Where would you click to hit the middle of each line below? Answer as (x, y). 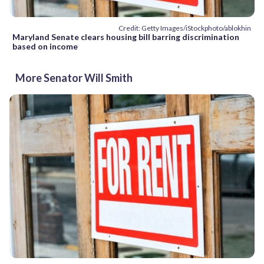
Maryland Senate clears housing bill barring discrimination (126, 37)
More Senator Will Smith (74, 78)
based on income (45, 47)
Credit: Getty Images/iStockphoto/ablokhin (185, 28)
